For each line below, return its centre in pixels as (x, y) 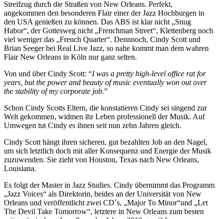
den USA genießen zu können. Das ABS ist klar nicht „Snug (98, 22)
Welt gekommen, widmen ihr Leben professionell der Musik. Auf (104, 116)
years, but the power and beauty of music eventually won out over (105, 82)
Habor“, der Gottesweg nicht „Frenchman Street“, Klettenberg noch (109, 30)
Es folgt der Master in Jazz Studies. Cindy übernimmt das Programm (109, 185)
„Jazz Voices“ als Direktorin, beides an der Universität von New (103, 194)
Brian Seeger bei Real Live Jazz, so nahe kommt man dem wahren (106, 48)
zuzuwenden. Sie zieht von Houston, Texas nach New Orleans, (101, 159)
